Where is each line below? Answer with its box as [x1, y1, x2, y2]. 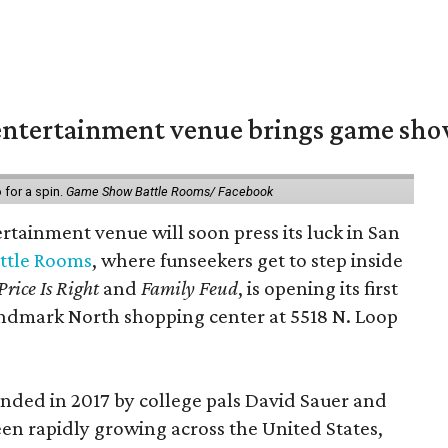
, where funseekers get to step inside [92, 248, 404, 272]
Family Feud [141, 276, 239, 300]
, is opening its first [238, 276, 399, 300]
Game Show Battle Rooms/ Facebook [66, 184, 273, 199]
